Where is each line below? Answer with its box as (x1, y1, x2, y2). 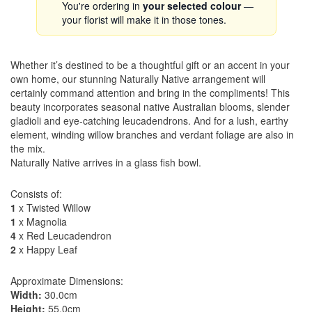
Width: (10, 288, 42, 302)
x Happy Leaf (16, 242, 77, 256)
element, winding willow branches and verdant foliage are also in (10, 127, 294, 141)
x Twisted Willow (16, 201, 91, 214)
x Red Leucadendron (16, 228, 111, 242)
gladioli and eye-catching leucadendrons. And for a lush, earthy (10, 114, 288, 127)
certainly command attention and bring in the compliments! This (10, 86, 290, 100)
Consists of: (10, 187, 62, 201)
